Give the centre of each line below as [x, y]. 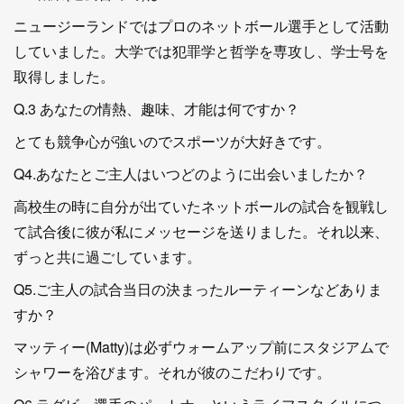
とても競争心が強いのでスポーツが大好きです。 [172, 141]
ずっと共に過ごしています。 [107, 257]
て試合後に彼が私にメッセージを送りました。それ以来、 [201, 231]
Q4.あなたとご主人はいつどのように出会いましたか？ [191, 174]
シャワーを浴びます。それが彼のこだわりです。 [172, 372]
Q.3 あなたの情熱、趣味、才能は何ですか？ [156, 109]
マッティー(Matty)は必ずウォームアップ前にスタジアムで [201, 347]
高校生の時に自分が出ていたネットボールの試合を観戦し [201, 206]
